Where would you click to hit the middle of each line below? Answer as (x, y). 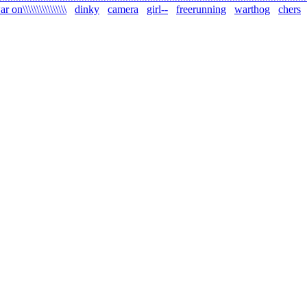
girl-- (157, 10)
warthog (252, 10)
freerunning (201, 10)
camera (123, 10)
